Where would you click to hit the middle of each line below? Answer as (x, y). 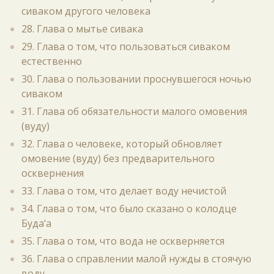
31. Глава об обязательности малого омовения (134, 111)
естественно (52, 61)
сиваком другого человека (86, 11)
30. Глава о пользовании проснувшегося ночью (136, 79)
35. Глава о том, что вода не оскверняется (123, 241)
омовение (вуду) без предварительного (118, 158)
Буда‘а (36, 223)
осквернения (53, 173)
